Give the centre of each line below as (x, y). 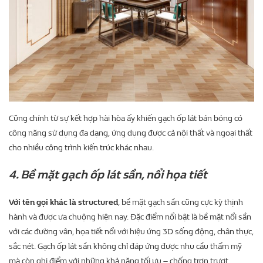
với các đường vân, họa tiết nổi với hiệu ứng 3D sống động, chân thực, (131, 232)
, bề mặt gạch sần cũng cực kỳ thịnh (181, 202)
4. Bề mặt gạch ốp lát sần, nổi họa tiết (108, 175)
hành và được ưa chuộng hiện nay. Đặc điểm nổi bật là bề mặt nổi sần (130, 217)
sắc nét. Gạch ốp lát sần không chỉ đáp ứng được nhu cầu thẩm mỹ (125, 246)
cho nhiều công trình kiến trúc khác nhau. (81, 148)
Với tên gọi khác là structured (63, 202)
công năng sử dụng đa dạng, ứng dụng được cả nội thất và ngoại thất (131, 133)
